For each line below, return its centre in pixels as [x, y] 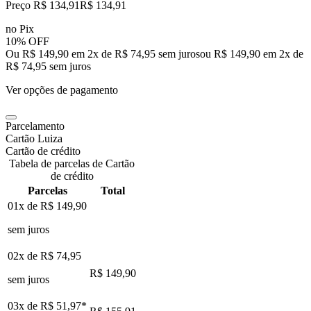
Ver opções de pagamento [62, 90]
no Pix [20, 28]
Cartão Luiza [34, 138]
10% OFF [27, 41]
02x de [24, 255]
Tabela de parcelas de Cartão [72, 163]
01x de [24, 205]
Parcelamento [35, 126]
